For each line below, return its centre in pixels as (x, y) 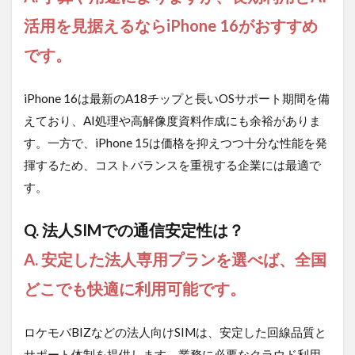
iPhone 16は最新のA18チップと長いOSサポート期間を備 (177, 98)
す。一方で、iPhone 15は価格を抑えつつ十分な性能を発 (176, 142)
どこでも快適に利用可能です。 (135, 288)
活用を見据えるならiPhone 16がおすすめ (171, 25)
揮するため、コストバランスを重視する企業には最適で (172, 164)
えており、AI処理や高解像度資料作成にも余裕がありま (172, 120)
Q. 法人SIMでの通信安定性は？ (134, 229)
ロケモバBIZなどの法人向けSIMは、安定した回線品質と (175, 332)
